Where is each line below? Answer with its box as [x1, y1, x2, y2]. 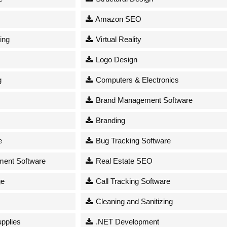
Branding [94, 116, 126, 125]
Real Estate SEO [94, 156, 153, 165]
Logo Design [94, 55, 138, 64]
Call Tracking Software [94, 176, 171, 185]
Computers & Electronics [94, 75, 179, 84]
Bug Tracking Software [94, 136, 171, 145]
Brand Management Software [94, 95, 193, 104]
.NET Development [94, 217, 160, 226]
